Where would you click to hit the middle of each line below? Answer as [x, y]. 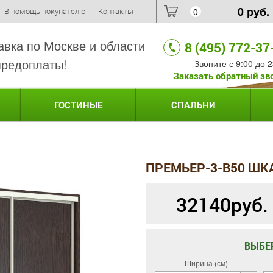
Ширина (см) [206, 263]
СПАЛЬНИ [193, 105]
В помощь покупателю [45, 11]
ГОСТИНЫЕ [78, 105]
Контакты [116, 11]
